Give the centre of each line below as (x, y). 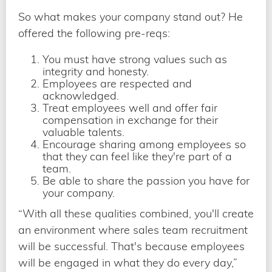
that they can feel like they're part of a (137, 156)
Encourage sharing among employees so (144, 144)
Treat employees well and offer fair (130, 107)
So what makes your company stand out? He (131, 16)
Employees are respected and (117, 83)
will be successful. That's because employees (131, 246)
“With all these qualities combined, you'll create (136, 213)
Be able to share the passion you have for (146, 180)
